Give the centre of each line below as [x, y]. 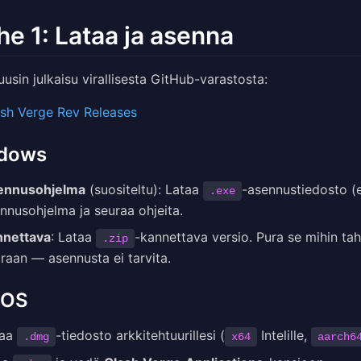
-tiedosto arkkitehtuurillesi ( [140, 335]
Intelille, [284, 335]
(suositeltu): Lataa [144, 189]
